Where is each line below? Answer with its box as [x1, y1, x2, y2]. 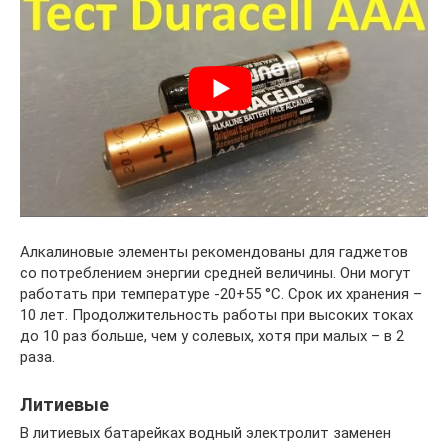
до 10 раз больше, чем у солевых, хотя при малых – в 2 [20, 327, 404, 346]
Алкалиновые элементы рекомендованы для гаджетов [20, 243, 408, 262]
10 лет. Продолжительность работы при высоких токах [20, 306, 413, 325]
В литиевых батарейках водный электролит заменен [20, 424, 391, 443]
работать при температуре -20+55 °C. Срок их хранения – [20, 285, 422, 304]
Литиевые [20, 394, 109, 416]
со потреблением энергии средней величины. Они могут [20, 264, 411, 283]
